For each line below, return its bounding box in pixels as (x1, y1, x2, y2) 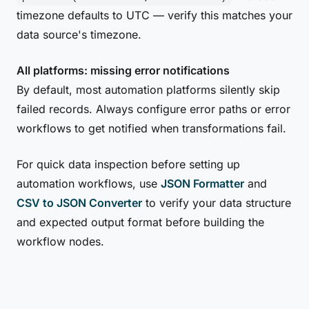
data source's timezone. (17, 28, 141, 41)
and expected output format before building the (17, 215, 264, 229)
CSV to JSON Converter (17, 196, 142, 210)
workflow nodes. (17, 235, 104, 248)
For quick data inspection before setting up (17, 157, 240, 171)
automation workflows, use (17, 177, 161, 190)
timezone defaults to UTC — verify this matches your (17, 8, 292, 22)
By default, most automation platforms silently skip (17, 83, 280, 97)
